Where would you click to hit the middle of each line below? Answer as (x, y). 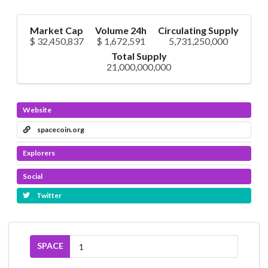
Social (32, 176)
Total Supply (139, 56)
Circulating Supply (198, 31)
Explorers (39, 153)
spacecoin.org (60, 129)
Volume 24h (121, 31)
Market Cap (57, 31)
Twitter (48, 196)
